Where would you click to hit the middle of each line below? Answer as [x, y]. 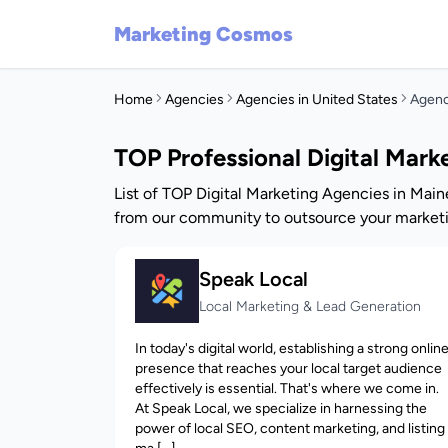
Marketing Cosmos [203, 34]
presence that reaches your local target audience [288, 368]
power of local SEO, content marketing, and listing [290, 428]
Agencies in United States [317, 99]
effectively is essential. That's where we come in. [287, 388]
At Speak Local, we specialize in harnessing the [281, 408]
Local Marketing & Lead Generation [310, 306]
